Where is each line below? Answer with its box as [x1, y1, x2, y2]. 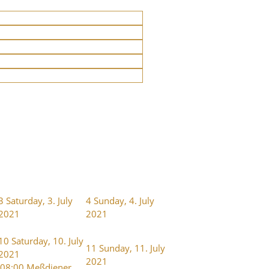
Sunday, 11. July [99, 241, 165, 254]
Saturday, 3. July [6, 194, 73, 207]
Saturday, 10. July [11, 234, 83, 247]
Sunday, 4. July [94, 194, 154, 207]
